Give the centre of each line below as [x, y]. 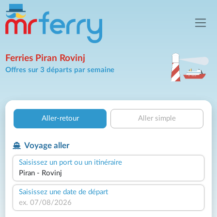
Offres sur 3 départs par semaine [60, 70]
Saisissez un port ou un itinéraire [71, 162]
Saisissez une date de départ [64, 192]
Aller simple [157, 118]
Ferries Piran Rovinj [46, 58]
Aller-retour [60, 118]
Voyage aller [46, 145]
